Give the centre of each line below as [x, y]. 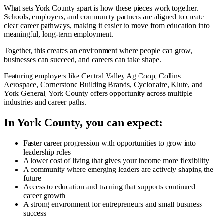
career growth [44, 195]
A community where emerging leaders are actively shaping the [118, 169]
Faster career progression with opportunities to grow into [109, 143]
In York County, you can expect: [83, 122]
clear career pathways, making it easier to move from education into [107, 26]
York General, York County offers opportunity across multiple [98, 93]
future [32, 178]
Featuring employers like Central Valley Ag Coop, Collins [92, 76]
